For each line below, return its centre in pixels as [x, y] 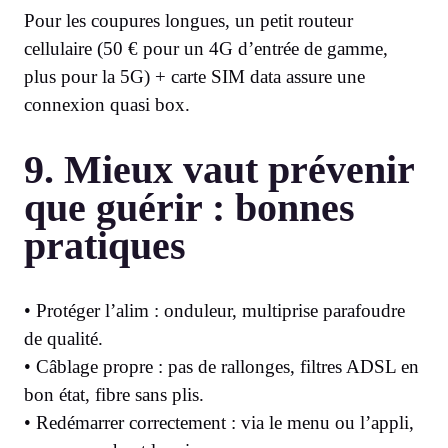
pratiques [105, 246]
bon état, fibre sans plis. [114, 395]
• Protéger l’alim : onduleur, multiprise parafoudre [214, 311]
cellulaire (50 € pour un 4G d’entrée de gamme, [206, 49]
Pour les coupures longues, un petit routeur [188, 21]
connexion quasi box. [107, 105]
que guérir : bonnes [189, 208]
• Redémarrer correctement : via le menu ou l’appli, [219, 423]
